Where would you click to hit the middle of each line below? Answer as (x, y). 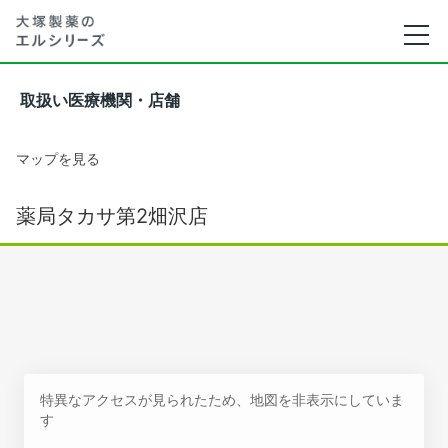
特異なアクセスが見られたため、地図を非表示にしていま (222, 399)
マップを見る (58, 158)
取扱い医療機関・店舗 (100, 100)
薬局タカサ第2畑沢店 (112, 216)
